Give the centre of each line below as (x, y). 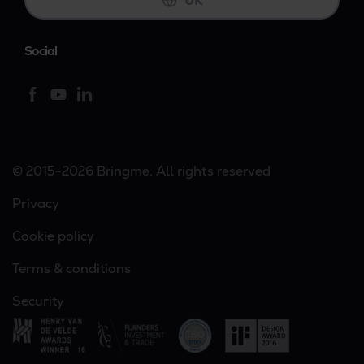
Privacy (36, 204)
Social (41, 52)
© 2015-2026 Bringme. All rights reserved (141, 171)
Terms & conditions (71, 269)
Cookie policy (53, 236)
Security (38, 301)
